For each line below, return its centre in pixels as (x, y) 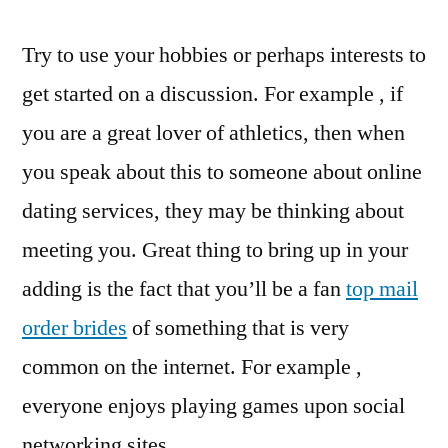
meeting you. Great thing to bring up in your (215, 250)
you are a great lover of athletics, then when (213, 133)
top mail (382, 289)
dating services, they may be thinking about (213, 211)
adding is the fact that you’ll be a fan (184, 289)
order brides (74, 328)
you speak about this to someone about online (222, 172)
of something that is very (238, 328)
